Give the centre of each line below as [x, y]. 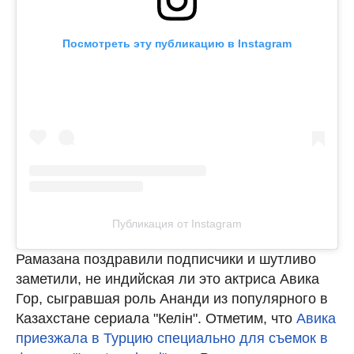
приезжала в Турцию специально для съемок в [172, 338]
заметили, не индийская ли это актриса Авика [168, 279]
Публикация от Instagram [177, 223]
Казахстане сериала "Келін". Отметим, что [156, 318]
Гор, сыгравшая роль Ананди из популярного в [172, 298]
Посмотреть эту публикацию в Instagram [177, 43]
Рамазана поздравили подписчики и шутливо [166, 259]
